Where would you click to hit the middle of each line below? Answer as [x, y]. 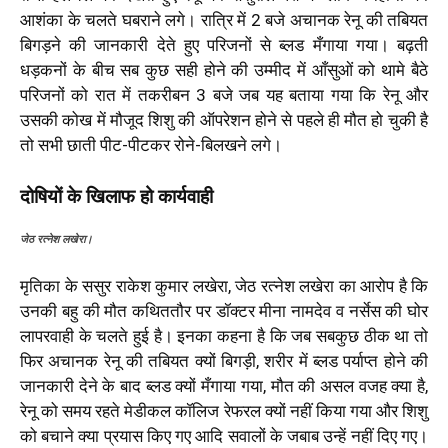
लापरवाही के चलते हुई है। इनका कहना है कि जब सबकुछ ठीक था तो [224, 336]
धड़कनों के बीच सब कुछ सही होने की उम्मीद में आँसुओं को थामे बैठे [224, 70]
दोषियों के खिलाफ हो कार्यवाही [116, 196]
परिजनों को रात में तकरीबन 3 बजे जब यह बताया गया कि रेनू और [224, 95]
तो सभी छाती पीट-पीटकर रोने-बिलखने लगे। [151, 145]
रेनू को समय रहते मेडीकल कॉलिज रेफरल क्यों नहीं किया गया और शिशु [224, 411]
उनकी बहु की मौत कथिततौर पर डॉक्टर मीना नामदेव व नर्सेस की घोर [224, 311]
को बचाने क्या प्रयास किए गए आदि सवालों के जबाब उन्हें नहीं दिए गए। [224, 436]
